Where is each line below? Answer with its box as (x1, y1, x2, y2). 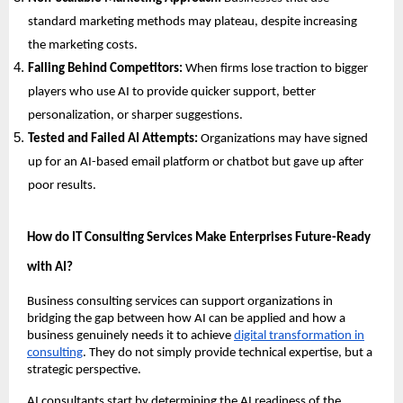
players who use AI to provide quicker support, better (28, 85, 317, 99)
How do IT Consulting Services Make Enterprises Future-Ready (27, 230, 371, 245)
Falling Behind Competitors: (28, 61, 186, 76)
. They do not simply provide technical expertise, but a (83, 345, 372, 360)
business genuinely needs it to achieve (27, 328, 231, 343)
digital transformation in (234, 328, 364, 343)
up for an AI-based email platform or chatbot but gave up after (28, 155, 364, 169)
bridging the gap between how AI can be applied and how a (27, 311, 345, 326)
